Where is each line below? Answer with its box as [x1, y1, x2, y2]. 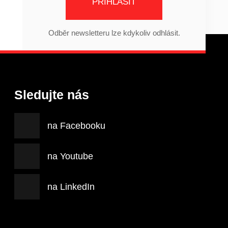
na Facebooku [47, 121, 105, 131]
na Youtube [47, 151, 93, 162]
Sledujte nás [14, 88, 89, 102]
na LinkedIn [47, 182, 95, 192]
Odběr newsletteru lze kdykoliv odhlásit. [48, 28, 180, 38]
